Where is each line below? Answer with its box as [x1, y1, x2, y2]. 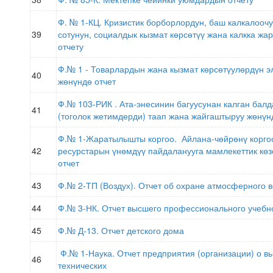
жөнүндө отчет [58, 75, 116, 87]
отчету [58, 40, 86, 52]
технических [58, 259, 107, 271]
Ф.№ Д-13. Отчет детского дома [58, 224, 184, 236]
